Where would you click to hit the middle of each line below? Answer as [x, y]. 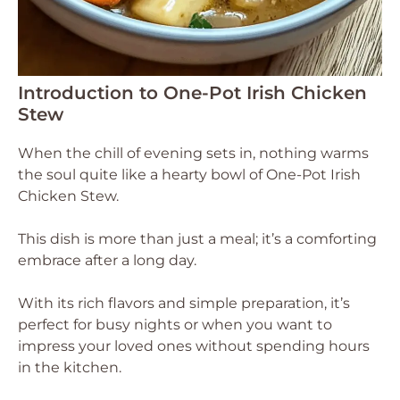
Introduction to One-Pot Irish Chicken [192, 93]
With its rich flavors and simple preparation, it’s [184, 303]
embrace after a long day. [107, 260]
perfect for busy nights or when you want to [175, 325]
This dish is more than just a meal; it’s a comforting [197, 239]
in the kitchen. [70, 367]
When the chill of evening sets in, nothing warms [193, 153]
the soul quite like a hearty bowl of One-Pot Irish [189, 175]
